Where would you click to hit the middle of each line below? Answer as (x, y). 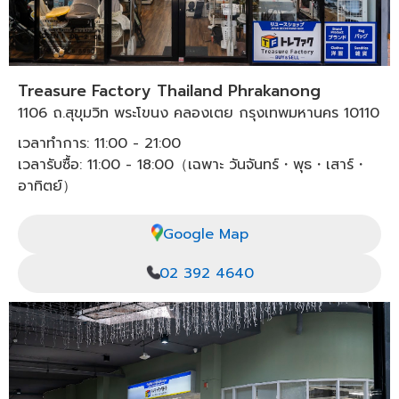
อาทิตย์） (47, 187)
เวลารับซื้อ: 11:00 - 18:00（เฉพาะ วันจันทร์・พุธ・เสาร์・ (193, 165)
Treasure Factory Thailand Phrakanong (169, 91)
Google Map (205, 235)
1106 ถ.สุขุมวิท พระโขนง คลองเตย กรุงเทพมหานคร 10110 (199, 114)
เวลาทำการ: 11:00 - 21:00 (99, 144)
